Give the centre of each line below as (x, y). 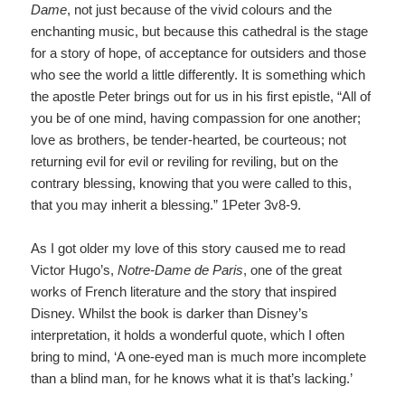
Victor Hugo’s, (75, 270)
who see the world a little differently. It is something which (198, 75)
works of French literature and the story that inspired (184, 292)
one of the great (295, 270)
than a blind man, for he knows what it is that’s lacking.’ (192, 379)
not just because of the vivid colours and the (202, 10)
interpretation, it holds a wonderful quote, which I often (188, 335)
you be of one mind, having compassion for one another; (196, 118)
